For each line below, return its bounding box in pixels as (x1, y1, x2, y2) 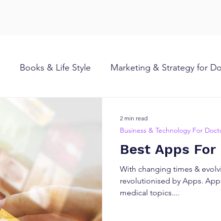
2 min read (120, 114, 147, 122)
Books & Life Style (20, 62, 91, 73)
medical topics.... (120, 188, 180, 197)
